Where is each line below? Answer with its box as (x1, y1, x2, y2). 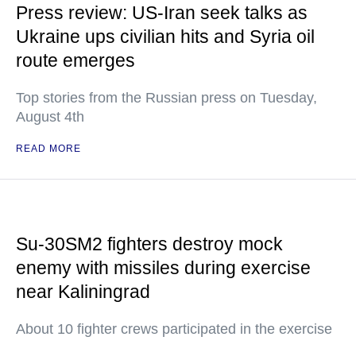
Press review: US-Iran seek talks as (16, 2, 308, 23)
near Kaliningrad (16, 281, 150, 302)
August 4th (16, 109, 84, 125)
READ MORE (16, 143, 81, 154)
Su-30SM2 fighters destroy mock (16, 234, 283, 254)
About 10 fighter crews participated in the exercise (16, 321, 332, 337)
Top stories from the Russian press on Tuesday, (16, 90, 317, 106)
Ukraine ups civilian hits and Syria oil (16, 26, 315, 47)
